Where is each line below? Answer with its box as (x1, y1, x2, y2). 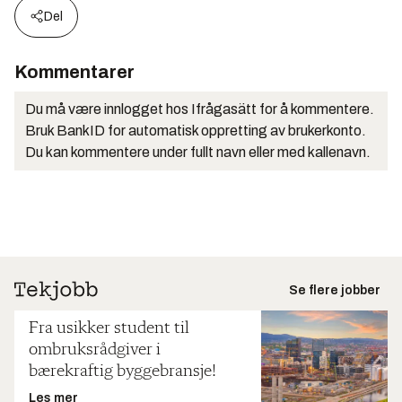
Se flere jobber (289, 283, 380, 297)
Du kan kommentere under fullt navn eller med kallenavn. (25, 144, 371, 160)
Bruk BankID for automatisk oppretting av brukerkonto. (25, 122, 366, 138)
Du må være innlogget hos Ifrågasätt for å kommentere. (25, 100, 374, 117)
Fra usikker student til (29, 319, 189, 337)
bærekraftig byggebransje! (29, 362, 216, 380)
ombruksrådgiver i (29, 340, 161, 359)
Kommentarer (14, 61, 135, 82)
